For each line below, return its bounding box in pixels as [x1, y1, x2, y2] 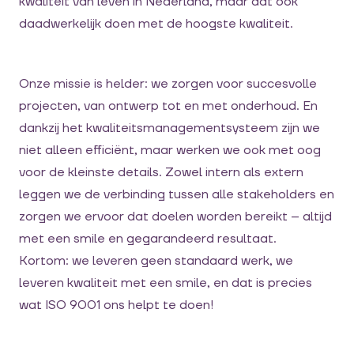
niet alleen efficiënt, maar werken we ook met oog [19, 142, 321, 158]
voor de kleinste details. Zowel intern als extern [19, 164, 303, 180]
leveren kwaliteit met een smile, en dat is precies [19, 275, 312, 291]
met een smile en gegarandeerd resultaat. [19, 231, 277, 247]
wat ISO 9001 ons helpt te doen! [19, 297, 214, 313]
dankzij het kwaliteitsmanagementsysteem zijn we [19, 120, 320, 136]
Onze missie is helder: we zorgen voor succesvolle [19, 76, 317, 92]
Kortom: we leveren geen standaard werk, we [19, 253, 293, 269]
